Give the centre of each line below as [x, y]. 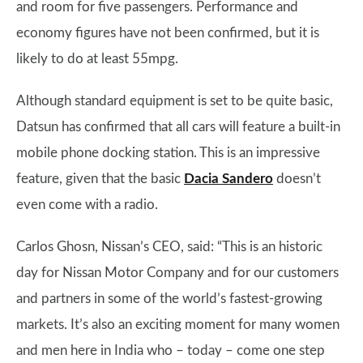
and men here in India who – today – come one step [171, 350]
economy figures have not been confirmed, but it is [168, 33]
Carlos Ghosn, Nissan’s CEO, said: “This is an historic [169, 247]
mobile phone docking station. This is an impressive [168, 153]
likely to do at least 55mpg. [97, 59]
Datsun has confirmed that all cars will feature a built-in [178, 127]
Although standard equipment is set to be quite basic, [175, 101]
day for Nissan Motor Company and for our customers [177, 273]
